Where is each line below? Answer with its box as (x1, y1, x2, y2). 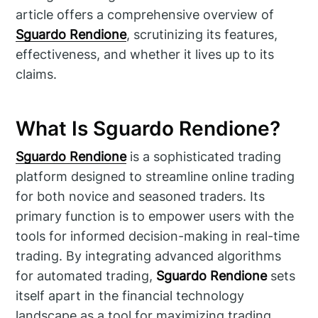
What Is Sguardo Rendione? (16, 116, 281, 141)
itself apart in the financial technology (16, 288, 245, 304)
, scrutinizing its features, (126, 26, 278, 42)
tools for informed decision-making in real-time (16, 229, 300, 244)
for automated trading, (16, 268, 157, 284)
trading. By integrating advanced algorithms (16, 248, 282, 264)
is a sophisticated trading (126, 149, 282, 165)
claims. (16, 66, 57, 82)
